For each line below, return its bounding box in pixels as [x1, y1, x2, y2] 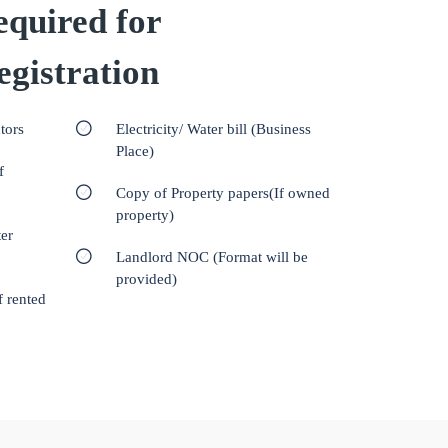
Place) [116, 142, 154, 159]
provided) [116, 270, 177, 287]
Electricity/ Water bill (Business [116, 120, 311, 137]
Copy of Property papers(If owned [116, 184, 330, 201]
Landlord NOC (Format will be [116, 248, 308, 265]
